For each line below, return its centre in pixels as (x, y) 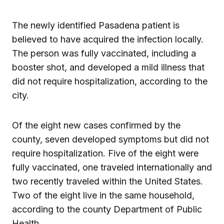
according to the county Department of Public (107, 209)
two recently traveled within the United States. (107, 181)
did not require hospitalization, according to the (110, 81)
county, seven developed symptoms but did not (110, 139)
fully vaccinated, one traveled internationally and (112, 167)
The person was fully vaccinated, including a (104, 53)
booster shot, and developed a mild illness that (108, 67)
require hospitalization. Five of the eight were (105, 153)
